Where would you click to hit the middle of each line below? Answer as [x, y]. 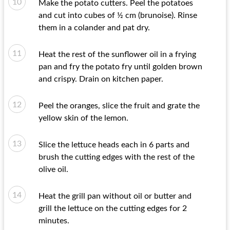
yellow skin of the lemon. [83, 118]
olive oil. [53, 169]
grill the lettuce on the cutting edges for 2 [113, 208]
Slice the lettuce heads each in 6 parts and [114, 145]
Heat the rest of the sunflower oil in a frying [117, 54]
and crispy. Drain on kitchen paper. [101, 79]
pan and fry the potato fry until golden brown [120, 67]
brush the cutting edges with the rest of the [117, 157]
